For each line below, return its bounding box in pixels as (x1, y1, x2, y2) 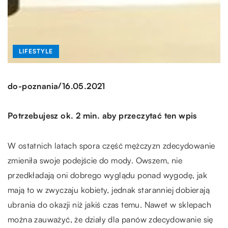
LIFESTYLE (19, 47, 53, 55)
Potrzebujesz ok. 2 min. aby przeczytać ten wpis (8, 110, 197, 121)
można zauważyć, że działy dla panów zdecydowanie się (8, 214, 213, 225)
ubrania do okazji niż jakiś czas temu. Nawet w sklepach (8, 199, 211, 210)
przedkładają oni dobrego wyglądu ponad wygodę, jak (8, 170, 207, 181)
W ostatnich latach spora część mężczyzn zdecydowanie (8, 140, 215, 151)
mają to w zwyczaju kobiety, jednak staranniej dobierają (8, 185, 210, 195)
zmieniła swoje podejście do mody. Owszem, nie (8, 155, 182, 166)
